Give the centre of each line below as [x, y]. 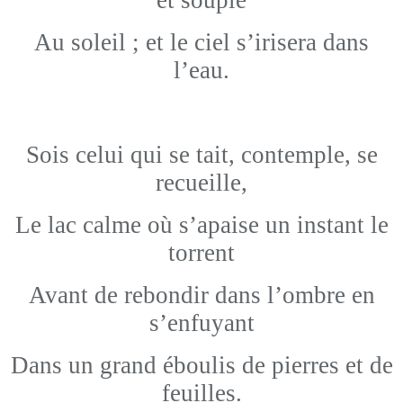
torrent [201, 253]
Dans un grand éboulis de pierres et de [201, 365]
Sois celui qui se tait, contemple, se [201, 155]
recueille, [201, 183]
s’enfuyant [201, 323]
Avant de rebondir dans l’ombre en [201, 295]
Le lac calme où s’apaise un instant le [201, 225]
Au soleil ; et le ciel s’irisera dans [201, 42]
